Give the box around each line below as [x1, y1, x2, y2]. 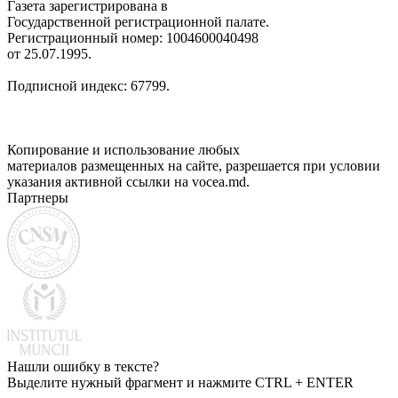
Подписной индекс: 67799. [7, 77, 170, 93]
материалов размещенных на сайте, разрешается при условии [7, 157, 380, 173]
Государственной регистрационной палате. [7, 13, 269, 29]
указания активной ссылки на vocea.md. [7, 173, 250, 189]
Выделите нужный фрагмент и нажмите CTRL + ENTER [7, 374, 354, 390]
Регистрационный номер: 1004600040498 [7, 29, 259, 45]
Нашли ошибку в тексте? [7, 358, 159, 374]
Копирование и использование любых [7, 141, 240, 157]
